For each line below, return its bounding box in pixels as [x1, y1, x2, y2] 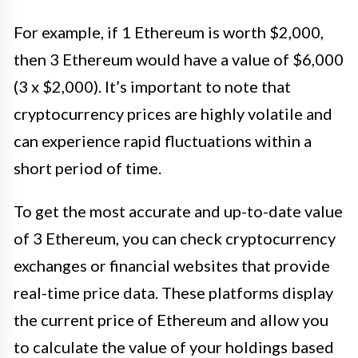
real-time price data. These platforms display [14, 282, 333, 302]
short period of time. [14, 157, 161, 177]
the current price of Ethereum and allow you [14, 309, 328, 329]
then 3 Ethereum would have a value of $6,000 [14, 49, 344, 69]
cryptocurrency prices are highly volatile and [14, 103, 332, 123]
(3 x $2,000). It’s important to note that [14, 76, 291, 96]
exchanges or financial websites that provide [14, 255, 330, 275]
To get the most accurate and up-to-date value [14, 201, 343, 221]
